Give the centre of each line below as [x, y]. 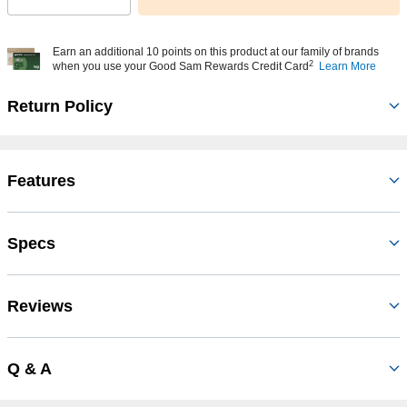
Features [41, 181]
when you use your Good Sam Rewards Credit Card [181, 67]
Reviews [40, 307]
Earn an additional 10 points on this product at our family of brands [216, 52]
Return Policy [60, 107]
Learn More [347, 67]
